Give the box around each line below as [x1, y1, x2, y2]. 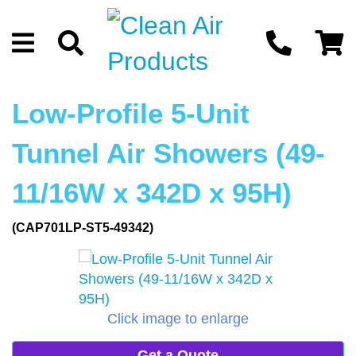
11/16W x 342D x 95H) [12, 177, 292, 208]
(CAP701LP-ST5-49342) [12, 221, 153, 234]
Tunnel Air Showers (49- [12, 137, 325, 168]
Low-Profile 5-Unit [12, 98, 250, 129]
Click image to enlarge [107, 311, 249, 327]
